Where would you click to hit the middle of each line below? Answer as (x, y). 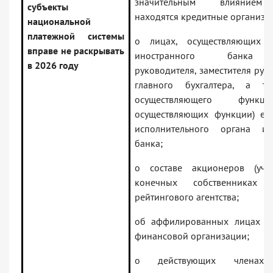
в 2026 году (53, 66)
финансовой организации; (192, 236)
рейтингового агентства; (187, 197)
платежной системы (76, 36)
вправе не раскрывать (76, 51)
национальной (59, 22)
